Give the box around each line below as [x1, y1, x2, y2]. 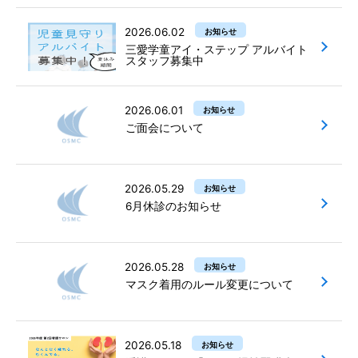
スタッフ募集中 [125, 54, 204, 67]
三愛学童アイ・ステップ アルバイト [125, 43, 308, 56]
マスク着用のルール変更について [125, 278, 293, 291]
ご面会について [125, 121, 204, 134]
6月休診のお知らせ [125, 200, 221, 213]
